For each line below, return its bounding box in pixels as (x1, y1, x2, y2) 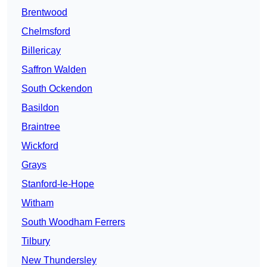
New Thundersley (21, 255, 97, 266)
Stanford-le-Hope (21, 179, 94, 190)
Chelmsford (21, 26, 70, 37)
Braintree (21, 122, 60, 132)
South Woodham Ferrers (21, 217, 125, 228)
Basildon (21, 103, 59, 113)
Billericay (21, 45, 61, 56)
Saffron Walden (21, 64, 86, 75)
